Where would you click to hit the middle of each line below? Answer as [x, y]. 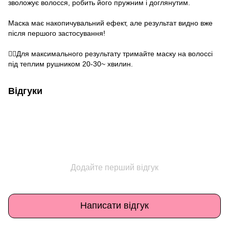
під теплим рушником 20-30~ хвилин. [71, 64]
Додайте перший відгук [114, 167]
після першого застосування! [57, 33]
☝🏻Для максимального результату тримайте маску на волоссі [110, 53]
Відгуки [25, 91]
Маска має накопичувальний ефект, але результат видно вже [110, 23]
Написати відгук [114, 206]
